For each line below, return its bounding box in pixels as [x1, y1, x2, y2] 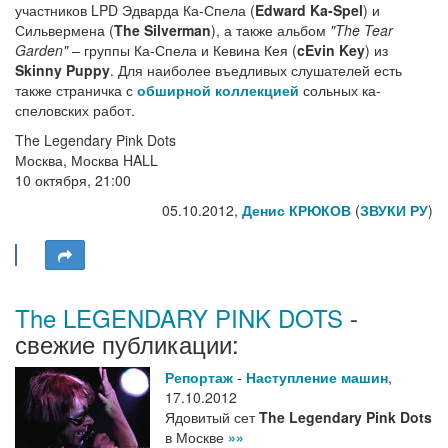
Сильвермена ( [15, 20, 114, 41]
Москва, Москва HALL [15, 150, 158, 171]
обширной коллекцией [137, 80, 299, 101]
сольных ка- [299, 80, 381, 101]
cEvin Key [297, 40, 365, 61]
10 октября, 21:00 [15, 170, 131, 191]
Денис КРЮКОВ [242, 200, 351, 221]
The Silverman [114, 20, 211, 41]
